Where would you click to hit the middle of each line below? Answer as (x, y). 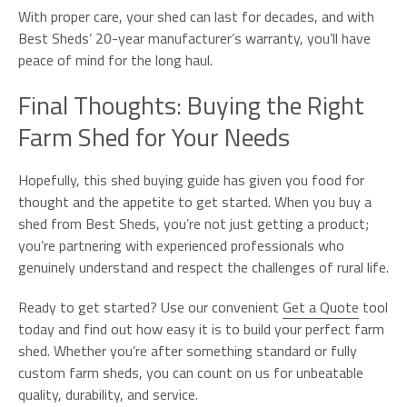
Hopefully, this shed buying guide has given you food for (191, 180)
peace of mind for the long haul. (115, 60)
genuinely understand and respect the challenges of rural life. (203, 268)
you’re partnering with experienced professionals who (181, 246)
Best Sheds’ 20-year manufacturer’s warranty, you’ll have (194, 39)
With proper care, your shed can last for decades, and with (196, 17)
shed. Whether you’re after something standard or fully (188, 351)
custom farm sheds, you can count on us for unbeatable (191, 373)
